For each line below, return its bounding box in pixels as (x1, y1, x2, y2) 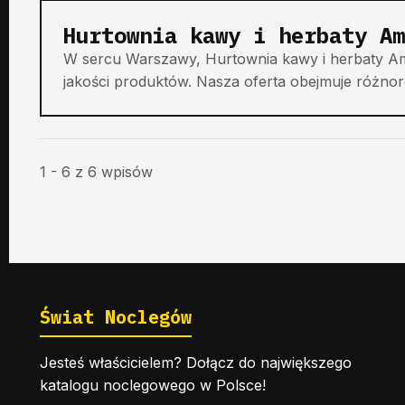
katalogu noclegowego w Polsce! (40, 375, 266, 394)
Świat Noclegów (40, 304, 192, 329)
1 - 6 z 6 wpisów (40, 162, 153, 181)
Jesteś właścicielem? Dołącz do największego (40, 353, 352, 372)
